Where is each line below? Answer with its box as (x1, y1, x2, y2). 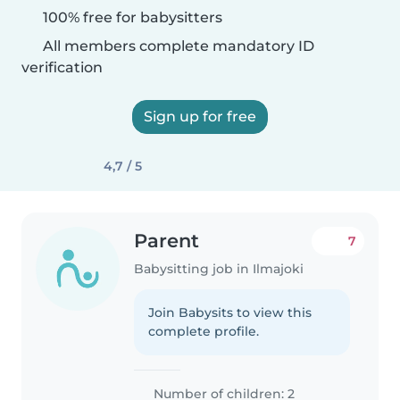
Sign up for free (144, 108, 256, 125)
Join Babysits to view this (148, 304, 312, 321)
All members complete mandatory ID (39, 37, 314, 54)
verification (21, 59, 103, 76)
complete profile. (148, 322, 260, 339)
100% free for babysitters (39, 9, 222, 26)
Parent (134, 229, 200, 252)
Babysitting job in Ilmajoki (134, 260, 304, 277)
